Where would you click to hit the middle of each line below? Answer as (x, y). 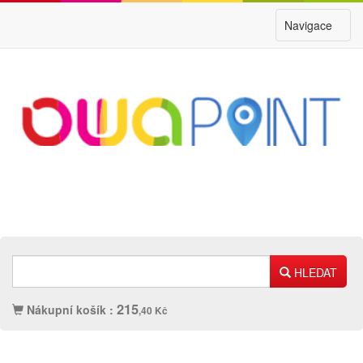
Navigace (308, 25)
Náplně (94, 350)
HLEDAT (314, 272)
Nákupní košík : (70, 310)
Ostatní (278, 350)
